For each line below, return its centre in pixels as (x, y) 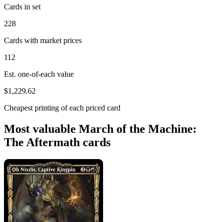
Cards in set (22, 6)
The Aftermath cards (57, 142)
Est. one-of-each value (39, 74)
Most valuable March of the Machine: (100, 129)
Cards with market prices (43, 40)
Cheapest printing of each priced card (62, 108)
